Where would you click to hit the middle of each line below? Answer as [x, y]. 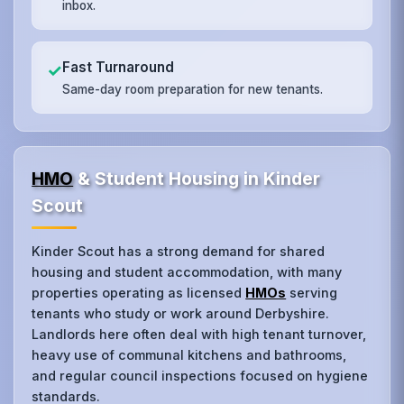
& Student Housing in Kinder [197, 178]
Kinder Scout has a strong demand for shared [179, 251]
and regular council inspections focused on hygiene [200, 375]
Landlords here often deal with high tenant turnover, [199, 334]
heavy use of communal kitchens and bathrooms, [189, 354]
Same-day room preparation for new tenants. [193, 90]
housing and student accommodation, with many [187, 271]
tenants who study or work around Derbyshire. [181, 313]
